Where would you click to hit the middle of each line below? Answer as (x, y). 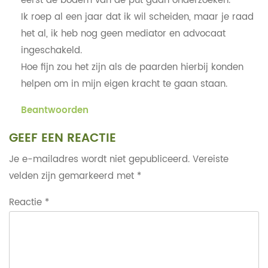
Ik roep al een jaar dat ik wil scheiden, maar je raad (137, 17)
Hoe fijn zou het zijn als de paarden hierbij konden (132, 67)
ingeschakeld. (51, 50)
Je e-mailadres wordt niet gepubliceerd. (99, 159)
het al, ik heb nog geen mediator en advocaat (123, 33)
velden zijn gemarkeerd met (73, 176)
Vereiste (210, 159)
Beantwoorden (54, 110)
